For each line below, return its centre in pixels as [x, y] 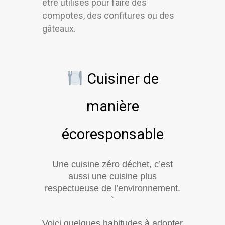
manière [113, 107]
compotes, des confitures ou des [108, 16]
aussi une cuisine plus [113, 177]
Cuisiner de [121, 79]
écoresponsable [113, 134]
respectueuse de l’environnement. [113, 189]
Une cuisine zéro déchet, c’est [113, 164]
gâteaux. [59, 29]
